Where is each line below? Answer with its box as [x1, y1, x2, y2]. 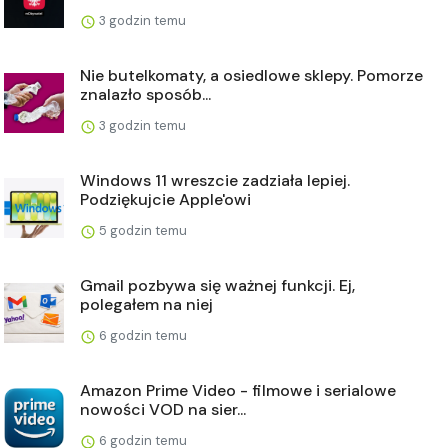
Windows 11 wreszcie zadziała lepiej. [80, 170, 350, 192]
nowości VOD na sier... [80, 399, 246, 421]
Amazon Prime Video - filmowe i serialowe [80, 380, 396, 402]
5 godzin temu [96, 222, 187, 240]
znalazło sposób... [80, 84, 211, 106]
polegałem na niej [80, 294, 213, 316]
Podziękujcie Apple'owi [80, 189, 251, 211]
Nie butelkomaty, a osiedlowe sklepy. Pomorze [80, 65, 423, 87]
